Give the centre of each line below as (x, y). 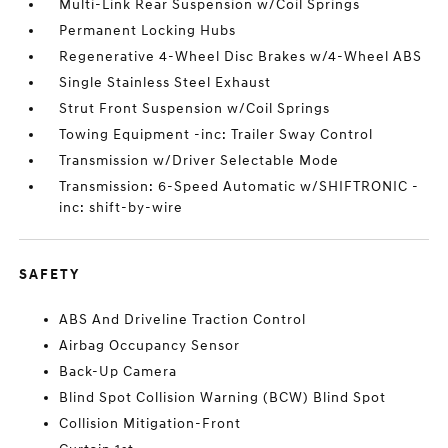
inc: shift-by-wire (121, 207)
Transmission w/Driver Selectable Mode (199, 160)
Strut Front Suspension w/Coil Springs (195, 108)
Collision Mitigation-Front (150, 423)
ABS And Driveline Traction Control (183, 319)
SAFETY (50, 274)
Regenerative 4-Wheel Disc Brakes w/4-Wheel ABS (241, 56)
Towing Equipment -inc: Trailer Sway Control (216, 134)
